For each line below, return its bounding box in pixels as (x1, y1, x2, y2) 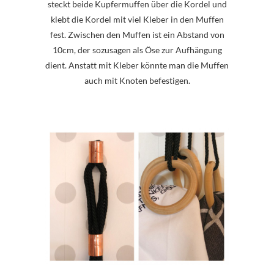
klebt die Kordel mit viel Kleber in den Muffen (50, 14, 224, 25)
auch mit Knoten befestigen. (84, 75, 190, 86)
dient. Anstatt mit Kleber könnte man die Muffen (45, 60, 229, 71)
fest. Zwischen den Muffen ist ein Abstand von (50, 29, 224, 40)
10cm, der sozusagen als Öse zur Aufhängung (52, 45, 222, 56)
